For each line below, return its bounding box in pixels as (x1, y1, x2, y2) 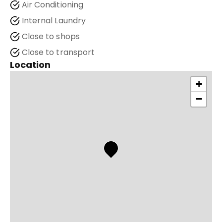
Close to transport (22, 47, 95, 58)
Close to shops (22, 31, 80, 42)
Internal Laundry (22, 15, 86, 26)
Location (10, 58, 51, 71)
